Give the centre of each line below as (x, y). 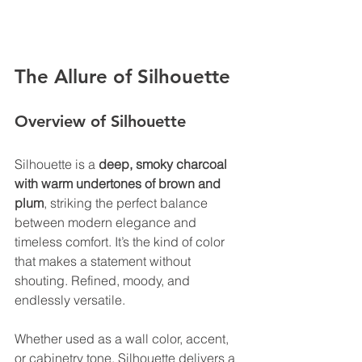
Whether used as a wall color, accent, (123, 339)
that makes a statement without (104, 261)
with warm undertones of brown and (119, 184)
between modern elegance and (107, 223)
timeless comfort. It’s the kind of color (121, 242)
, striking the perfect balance (127, 203)
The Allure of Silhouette (122, 77)
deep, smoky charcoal (164, 164)
